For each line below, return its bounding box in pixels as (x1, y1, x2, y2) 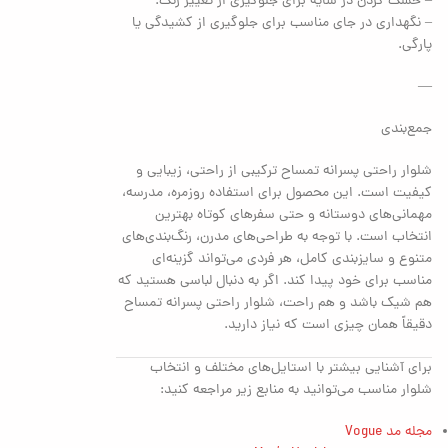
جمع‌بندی (381, 118, 433, 140)
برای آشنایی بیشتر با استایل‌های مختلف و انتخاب (150, 357, 433, 379)
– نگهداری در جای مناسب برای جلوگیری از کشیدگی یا (132, 12, 433, 34)
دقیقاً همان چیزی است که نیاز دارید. (224, 314, 433, 336)
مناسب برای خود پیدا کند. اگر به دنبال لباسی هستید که (118, 270, 433, 292)
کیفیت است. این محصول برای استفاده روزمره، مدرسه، (122, 182, 433, 204)
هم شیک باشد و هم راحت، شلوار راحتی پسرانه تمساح (124, 292, 433, 314)
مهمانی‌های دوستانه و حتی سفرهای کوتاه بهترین (155, 204, 433, 226)
